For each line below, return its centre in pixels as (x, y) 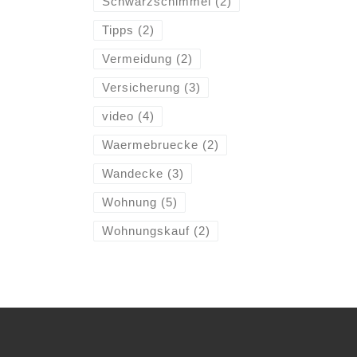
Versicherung (141, 88)
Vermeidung (137, 59)
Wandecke (132, 174)
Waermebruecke (150, 145)
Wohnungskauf (145, 231)
